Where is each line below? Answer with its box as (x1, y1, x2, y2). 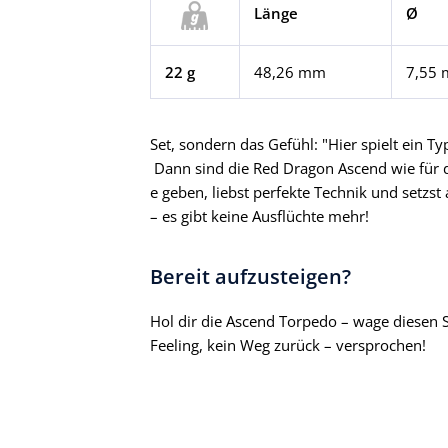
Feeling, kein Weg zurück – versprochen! (150, 335, 426, 356)
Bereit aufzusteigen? (150, 263, 351, 291)
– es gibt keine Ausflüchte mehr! (150, 206, 369, 227)
